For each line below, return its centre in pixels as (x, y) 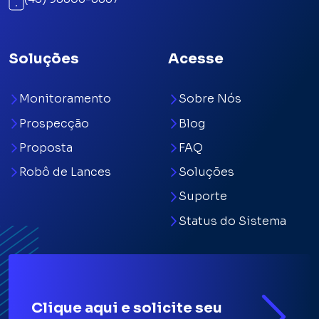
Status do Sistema (232, 221)
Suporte (203, 197)
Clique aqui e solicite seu (127, 308)
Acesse (196, 59)
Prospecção (54, 123)
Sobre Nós (210, 99)
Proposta (46, 147)
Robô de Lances (65, 172)
